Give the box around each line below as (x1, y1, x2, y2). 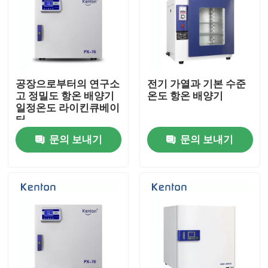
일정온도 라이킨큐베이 (16, 102, 120, 114)
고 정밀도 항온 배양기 (16, 90, 115, 102)
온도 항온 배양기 (147, 90, 223, 102)
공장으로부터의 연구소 (16, 78, 120, 90)
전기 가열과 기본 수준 (147, 78, 246, 90)
